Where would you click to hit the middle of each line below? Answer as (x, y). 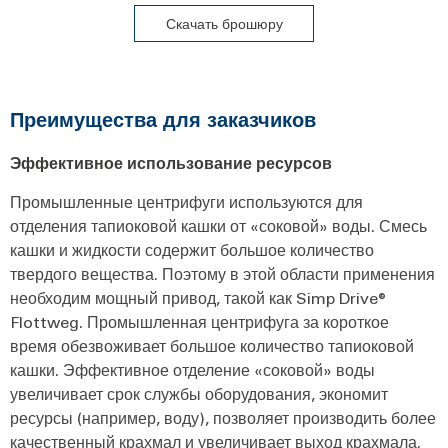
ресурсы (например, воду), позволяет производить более (223, 417)
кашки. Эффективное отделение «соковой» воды (192, 369)
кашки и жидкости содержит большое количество (192, 249)
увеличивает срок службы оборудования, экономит (199, 393)
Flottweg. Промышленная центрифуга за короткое (199, 321)
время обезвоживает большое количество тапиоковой (212, 345)
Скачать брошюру (224, 23)
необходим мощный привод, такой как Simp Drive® (198, 297)
